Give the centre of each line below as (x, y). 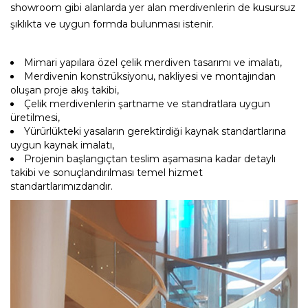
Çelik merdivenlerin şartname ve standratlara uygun (147, 104)
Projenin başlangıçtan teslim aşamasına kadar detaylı (150, 159)
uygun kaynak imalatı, (62, 145)
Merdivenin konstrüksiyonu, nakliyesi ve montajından (150, 76)
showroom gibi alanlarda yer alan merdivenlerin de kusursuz (153, 8)
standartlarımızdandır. (62, 186)
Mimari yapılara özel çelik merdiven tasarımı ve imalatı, (153, 63)
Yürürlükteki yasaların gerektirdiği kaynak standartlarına (155, 131)
